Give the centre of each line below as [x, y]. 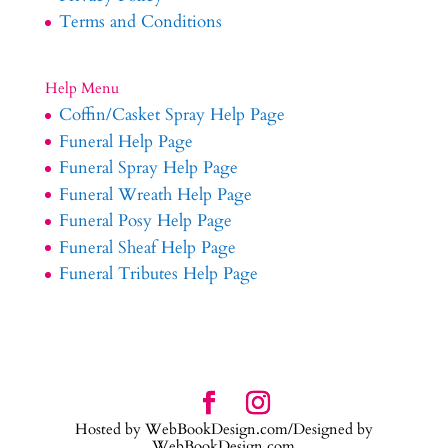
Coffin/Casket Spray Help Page [171, 115]
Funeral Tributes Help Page [158, 274]
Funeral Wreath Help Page [155, 194]
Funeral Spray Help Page [148, 168]
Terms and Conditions [140, 22]
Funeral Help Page [125, 141]
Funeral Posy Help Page [145, 221]
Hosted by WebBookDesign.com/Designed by [223, 428]
